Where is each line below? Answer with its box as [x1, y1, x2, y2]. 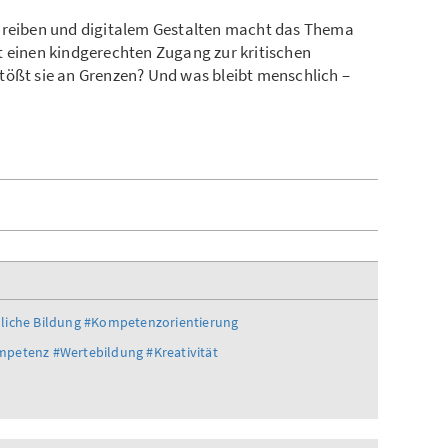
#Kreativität [146, 343, 218, 362]
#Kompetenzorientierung [84, 313, 239, 332]
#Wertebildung [52, 343, 144, 362]
